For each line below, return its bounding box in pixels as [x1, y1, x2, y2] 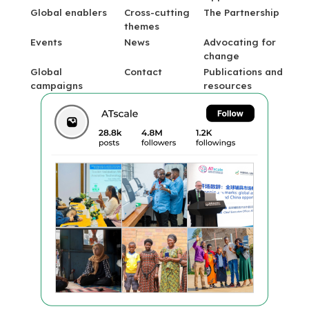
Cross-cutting [124, 7, 190, 19]
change [203, 50, 239, 62]
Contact [124, 66, 162, 78]
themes [124, 21, 159, 32]
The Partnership [203, 7, 279, 19]
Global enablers [30, 7, 107, 19]
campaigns [30, 80, 83, 92]
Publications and [203, 66, 283, 78]
